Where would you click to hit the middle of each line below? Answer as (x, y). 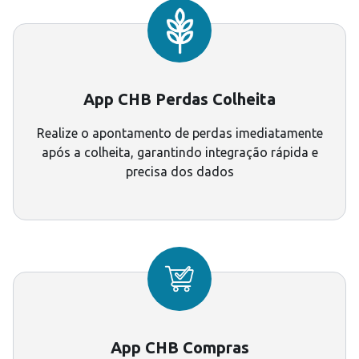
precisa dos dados (179, 172)
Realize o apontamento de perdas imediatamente (179, 133)
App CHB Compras (179, 348)
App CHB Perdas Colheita (179, 99)
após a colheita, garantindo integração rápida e (179, 153)
